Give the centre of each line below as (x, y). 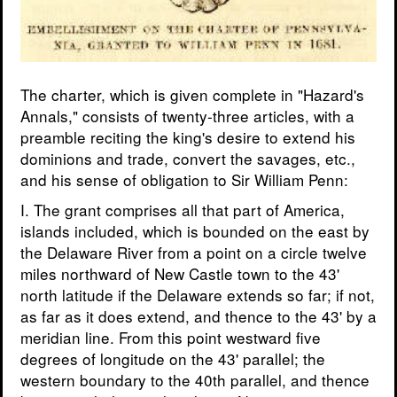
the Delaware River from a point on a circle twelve (194, 253)
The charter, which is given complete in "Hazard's (192, 95)
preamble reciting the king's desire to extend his (188, 137)
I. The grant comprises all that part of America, (183, 210)
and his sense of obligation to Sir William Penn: (184, 180)
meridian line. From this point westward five (171, 338)
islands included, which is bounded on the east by (195, 231)
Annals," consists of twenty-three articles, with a (187, 116)
